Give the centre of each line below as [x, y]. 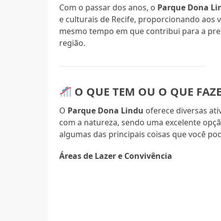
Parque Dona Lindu [106, 110]
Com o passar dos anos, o [109, 7]
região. [73, 43]
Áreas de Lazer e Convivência [116, 156]
